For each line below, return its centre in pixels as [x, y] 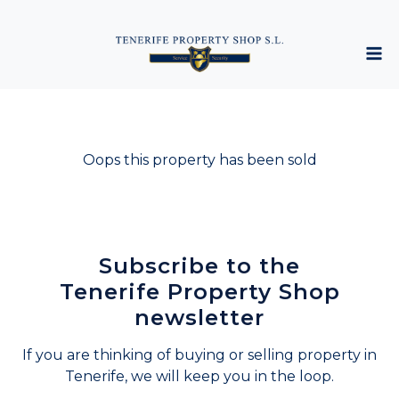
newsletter [199, 317]
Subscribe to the [199, 265]
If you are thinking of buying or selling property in [199, 355]
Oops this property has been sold [199, 160]
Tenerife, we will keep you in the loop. [199, 376]
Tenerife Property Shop [199, 291]
